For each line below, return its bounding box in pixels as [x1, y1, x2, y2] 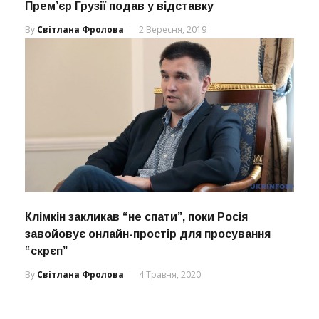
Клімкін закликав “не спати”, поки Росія [25, 210, 248, 223]
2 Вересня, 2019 [139, 23, 206, 36]
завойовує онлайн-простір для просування [25, 227, 271, 240]
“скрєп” [25, 244, 68, 257]
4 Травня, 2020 [139, 268, 201, 281]
